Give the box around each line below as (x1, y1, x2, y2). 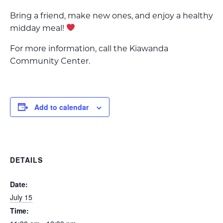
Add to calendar (34, 102, 89, 112)
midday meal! (10, 23, 66, 33)
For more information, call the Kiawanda (10, 43, 168, 53)
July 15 (10, 192, 32, 202)
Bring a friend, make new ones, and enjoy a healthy (10, 10, 213, 20)
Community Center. (10, 56, 90, 66)
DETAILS (10, 154, 43, 165)
